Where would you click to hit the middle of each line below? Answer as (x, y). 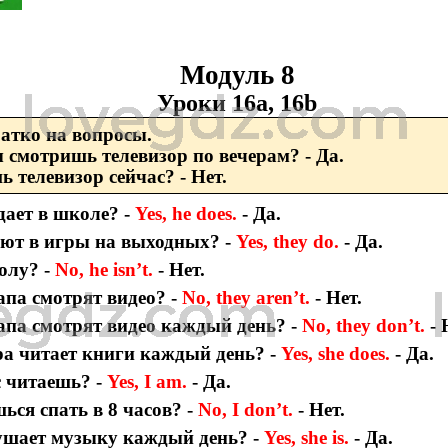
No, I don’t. (248, 409)
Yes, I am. (145, 381)
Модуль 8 (237, 74)
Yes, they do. (290, 241)
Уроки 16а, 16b (237, 102)
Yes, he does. (189, 213)
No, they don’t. (364, 325)
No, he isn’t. (102, 269)
